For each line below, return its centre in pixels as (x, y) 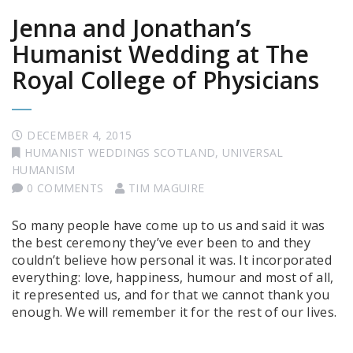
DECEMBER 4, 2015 (80, 136)
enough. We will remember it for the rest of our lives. (176, 312)
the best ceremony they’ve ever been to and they (162, 243)
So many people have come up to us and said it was (169, 226)
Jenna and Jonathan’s (132, 28)
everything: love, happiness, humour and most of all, (173, 278)
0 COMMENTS (65, 188)
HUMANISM (44, 170)
